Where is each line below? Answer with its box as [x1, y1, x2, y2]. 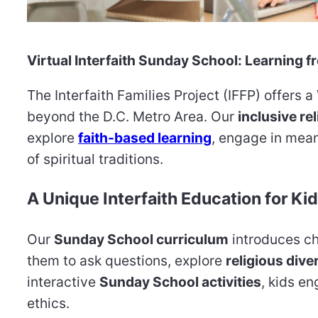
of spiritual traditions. [27, 150, 163, 168]
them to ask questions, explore [27, 252, 226, 270]
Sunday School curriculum [54, 231, 229, 248]
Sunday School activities [99, 273, 261, 291]
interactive [27, 273, 99, 291]
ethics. [27, 295, 70, 312]
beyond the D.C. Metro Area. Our [27, 107, 238, 125]
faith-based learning [78, 128, 212, 146]
